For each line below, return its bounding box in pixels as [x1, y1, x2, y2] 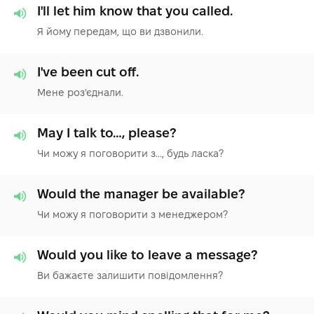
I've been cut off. [37, 64, 139, 78]
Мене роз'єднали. [37, 86, 123, 98]
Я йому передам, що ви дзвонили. [37, 25, 203, 37]
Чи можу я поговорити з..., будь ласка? [37, 147, 224, 159]
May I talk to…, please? [37, 125, 176, 139]
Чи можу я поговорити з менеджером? [37, 208, 228, 220]
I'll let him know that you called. [37, 4, 233, 18]
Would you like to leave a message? [37, 247, 257, 261]
